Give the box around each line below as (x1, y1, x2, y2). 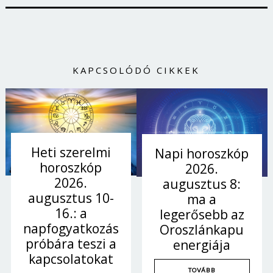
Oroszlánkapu (160, 221, 244, 238)
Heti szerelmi (30, 143, 111, 161)
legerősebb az (159, 205, 244, 223)
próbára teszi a (25, 235, 116, 252)
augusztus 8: (163, 175, 241, 193)
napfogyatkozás (23, 219, 119, 237)
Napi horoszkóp (155, 144, 249, 162)
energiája (173, 236, 231, 253)
